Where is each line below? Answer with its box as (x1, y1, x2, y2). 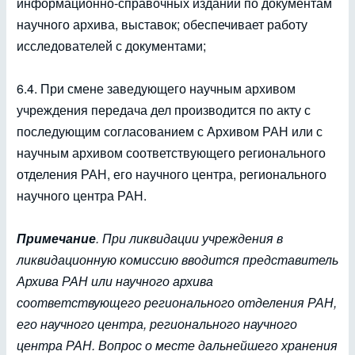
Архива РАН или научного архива (17, 272, 213, 290)
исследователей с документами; (17, 36, 206, 55)
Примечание (17, 229, 96, 247)
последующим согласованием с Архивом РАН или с (17, 122, 323, 140)
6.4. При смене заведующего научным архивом (17, 79, 296, 97)
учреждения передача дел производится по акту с (17, 101, 311, 119)
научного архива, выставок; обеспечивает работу (17, 15, 307, 33)
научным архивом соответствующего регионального (17, 143, 326, 162)
